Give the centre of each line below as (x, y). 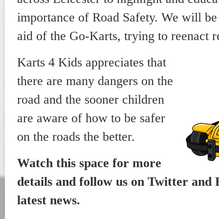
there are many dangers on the (95, 81)
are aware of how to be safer (91, 118)
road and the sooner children (91, 99)
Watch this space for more (89, 163)
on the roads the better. (76, 137)
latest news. (49, 200)
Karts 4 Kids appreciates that (92, 62)
